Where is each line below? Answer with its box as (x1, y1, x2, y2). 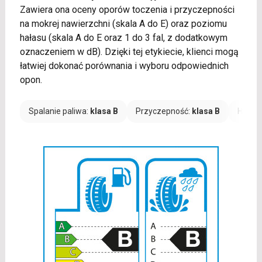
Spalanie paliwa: (28, 106, 90, 116)
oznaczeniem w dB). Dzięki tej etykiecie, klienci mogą (19, 46, 239, 57)
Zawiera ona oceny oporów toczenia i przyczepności (19, 4, 235, 15)
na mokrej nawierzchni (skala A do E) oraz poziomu (19, 18, 227, 29)
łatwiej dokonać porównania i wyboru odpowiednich (19, 60, 229, 71)
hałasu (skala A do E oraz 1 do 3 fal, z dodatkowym (19, 32, 227, 43)
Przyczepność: (135, 106, 192, 116)
